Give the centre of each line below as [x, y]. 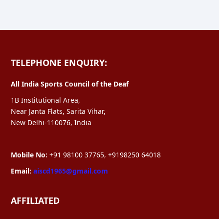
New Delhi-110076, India [51, 122]
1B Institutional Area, [45, 100]
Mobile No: [29, 154]
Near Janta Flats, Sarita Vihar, [58, 111]
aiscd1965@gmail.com [70, 171]
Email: [21, 171]
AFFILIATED [35, 200]
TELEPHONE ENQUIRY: [59, 62]
